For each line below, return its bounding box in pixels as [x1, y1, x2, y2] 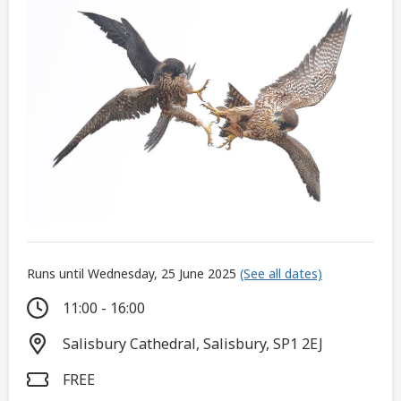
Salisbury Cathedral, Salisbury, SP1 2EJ [63, 334, 323, 354]
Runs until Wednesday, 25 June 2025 [27, 265, 240, 283]
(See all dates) [240, 265, 322, 283]
